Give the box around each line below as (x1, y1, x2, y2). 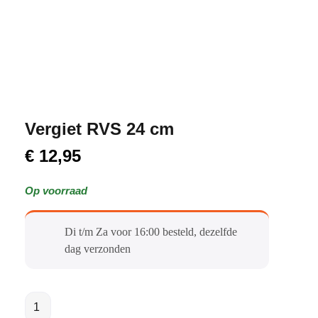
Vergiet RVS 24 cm (25, 119, 174, 138)
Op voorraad (25, 184, 87, 197)
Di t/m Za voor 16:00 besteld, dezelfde (65, 225, 237, 238)
